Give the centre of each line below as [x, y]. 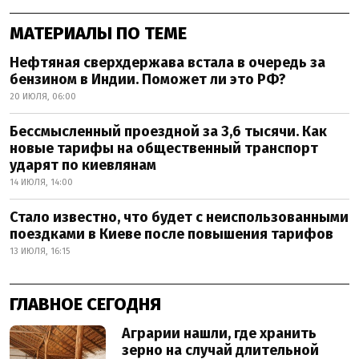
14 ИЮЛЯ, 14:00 [41, 183]
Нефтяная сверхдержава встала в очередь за [167, 63]
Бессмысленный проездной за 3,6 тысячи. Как [168, 132]
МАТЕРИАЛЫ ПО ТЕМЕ [98, 34]
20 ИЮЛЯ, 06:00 [43, 97]
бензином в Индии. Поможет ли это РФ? [148, 80]
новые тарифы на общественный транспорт [164, 149]
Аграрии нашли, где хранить [219, 334]
